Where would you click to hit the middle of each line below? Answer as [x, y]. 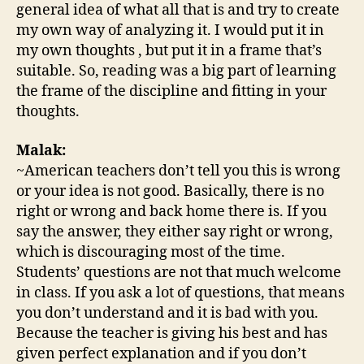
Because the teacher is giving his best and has [172, 333]
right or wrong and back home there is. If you [171, 211]
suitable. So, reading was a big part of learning [176, 71]
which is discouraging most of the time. [151, 252]
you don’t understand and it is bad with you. [167, 313]
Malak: [41, 150]
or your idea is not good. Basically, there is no [170, 191]
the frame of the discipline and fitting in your [171, 92]
